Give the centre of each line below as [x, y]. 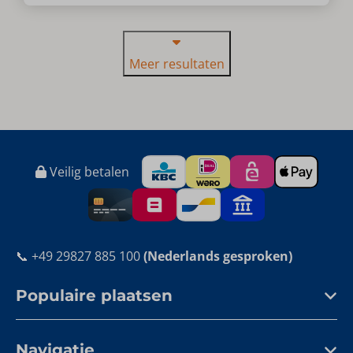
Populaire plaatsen [94, 296]
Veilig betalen [87, 172]
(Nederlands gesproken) [216, 256]
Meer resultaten [176, 64]
